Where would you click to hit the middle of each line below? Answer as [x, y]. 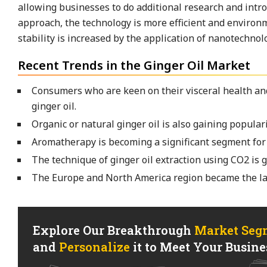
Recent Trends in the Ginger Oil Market [134, 65]
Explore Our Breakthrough [114, 230]
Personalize [94, 247]
